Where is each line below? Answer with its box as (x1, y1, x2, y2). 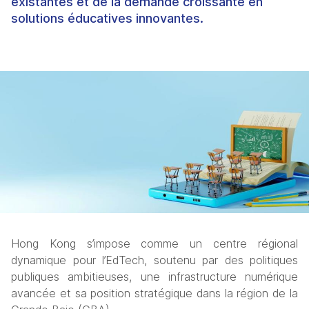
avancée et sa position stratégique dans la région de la (11, 286, 298, 301)
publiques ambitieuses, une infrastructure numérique (11, 270, 298, 284)
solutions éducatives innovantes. (11, 11, 203, 26)
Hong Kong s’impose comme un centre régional (11, 237, 298, 251)
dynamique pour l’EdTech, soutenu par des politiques (11, 253, 298, 268)
